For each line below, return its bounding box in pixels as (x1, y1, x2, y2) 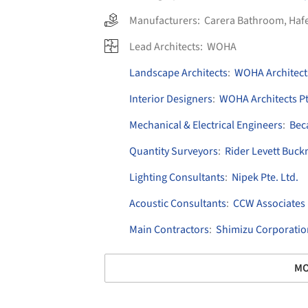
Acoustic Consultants (129, 195, 226, 211)
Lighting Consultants (129, 169, 225, 185)
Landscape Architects (129, 65, 228, 80)
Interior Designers (129, 91, 212, 107)
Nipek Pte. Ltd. (232, 169, 298, 185)
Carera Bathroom (204, 12, 284, 28)
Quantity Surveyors (129, 143, 218, 159)
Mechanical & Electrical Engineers (129, 117, 283, 133)
